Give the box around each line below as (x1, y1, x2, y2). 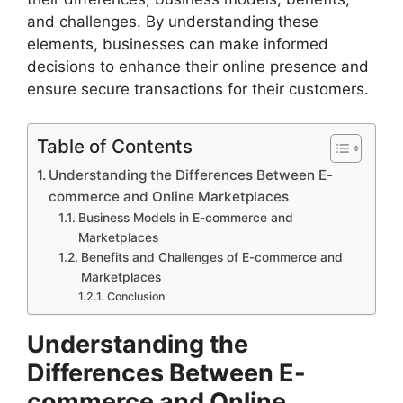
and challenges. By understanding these (27, 12, 318, 31)
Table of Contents (37, 135, 193, 158)
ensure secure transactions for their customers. (27, 79, 369, 98)
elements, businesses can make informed (27, 34, 328, 53)
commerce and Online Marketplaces (49, 188, 290, 206)
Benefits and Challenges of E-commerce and (80, 250, 343, 265)
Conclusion (106, 290, 165, 304)
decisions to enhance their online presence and (27, 57, 369, 76)
